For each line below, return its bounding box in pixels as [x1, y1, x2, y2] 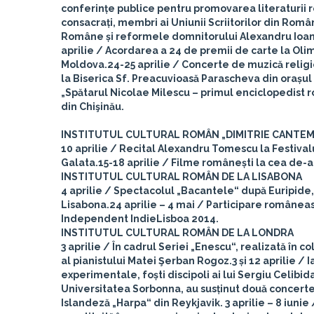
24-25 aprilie [107, 59, 170, 70]
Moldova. [61, 59, 107, 70]
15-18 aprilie [98, 157, 160, 168]
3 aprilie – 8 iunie [225, 297, 309, 308]
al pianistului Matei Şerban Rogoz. [61, 255, 232, 266]
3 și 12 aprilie [232, 255, 296, 266]
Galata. [61, 157, 98, 168]
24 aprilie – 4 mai [109, 199, 197, 210]
